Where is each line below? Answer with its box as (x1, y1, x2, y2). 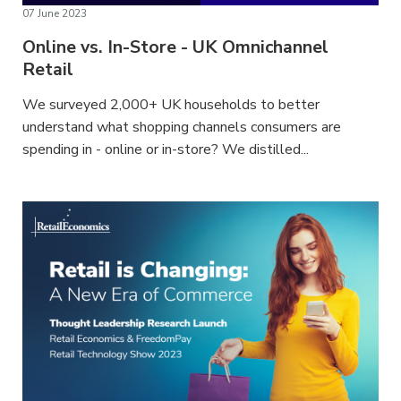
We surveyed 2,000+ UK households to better (22, 94, 320, 115)
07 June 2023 (22, 5, 88, 21)
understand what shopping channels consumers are (22, 116, 342, 137)
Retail (22, 56, 74, 81)
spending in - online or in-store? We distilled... (22, 139, 310, 159)
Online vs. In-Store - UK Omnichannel (22, 34, 329, 59)
